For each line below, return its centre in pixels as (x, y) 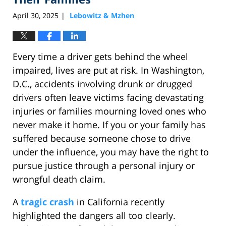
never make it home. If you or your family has (109, 124)
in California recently (119, 202)
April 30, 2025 (36, 15)
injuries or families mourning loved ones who (109, 111)
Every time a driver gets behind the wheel (100, 56)
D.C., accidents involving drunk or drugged (102, 83)
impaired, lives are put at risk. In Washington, (108, 70)
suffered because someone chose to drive (102, 138)
